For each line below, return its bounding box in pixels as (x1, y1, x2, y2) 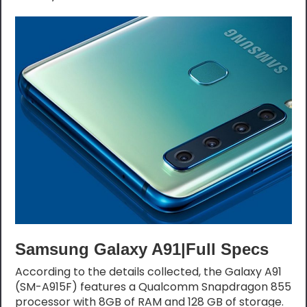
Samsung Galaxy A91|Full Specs (15, 239, 269, 258)
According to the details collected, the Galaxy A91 (15, 263, 282, 280)
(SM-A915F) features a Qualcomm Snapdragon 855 (15, 278, 292, 295)
